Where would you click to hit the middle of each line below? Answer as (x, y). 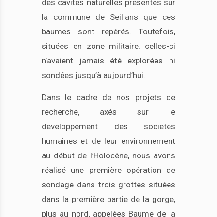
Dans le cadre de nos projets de (108, 97)
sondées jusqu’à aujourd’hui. (94, 75)
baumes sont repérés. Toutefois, (108, 31)
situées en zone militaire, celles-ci (108, 46)
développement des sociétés (108, 126)
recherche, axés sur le (108, 112)
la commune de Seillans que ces (108, 17)
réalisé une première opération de (108, 170)
